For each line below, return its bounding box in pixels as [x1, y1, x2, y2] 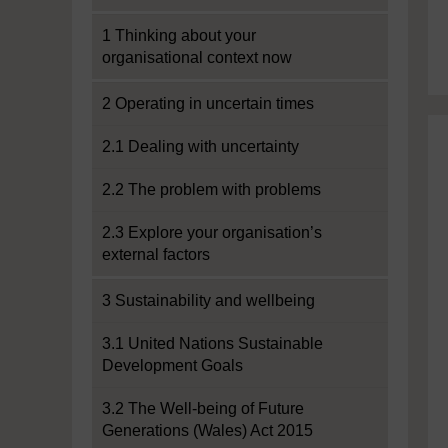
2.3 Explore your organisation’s [102, 224, 322, 241]
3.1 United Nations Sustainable [102, 335, 323, 352]
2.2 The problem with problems [102, 181, 321, 198]
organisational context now [102, 49, 292, 66]
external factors [102, 246, 210, 263]
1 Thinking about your [102, 27, 256, 44]
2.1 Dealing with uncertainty [102, 138, 299, 155]
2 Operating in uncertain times [102, 95, 314, 112]
